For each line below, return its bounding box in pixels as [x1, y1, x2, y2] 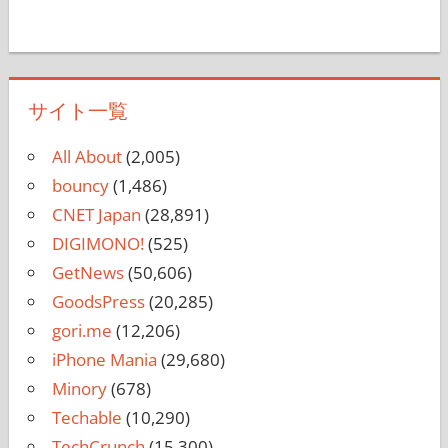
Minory [51, 377, 107, 401]
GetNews [51, 261, 124, 285]
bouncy [51, 174, 109, 198]
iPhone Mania [51, 348, 157, 372]
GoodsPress [51, 290, 145, 314]
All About [51, 145, 122, 169]
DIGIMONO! [51, 232, 144, 256]
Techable [51, 406, 122, 430]
